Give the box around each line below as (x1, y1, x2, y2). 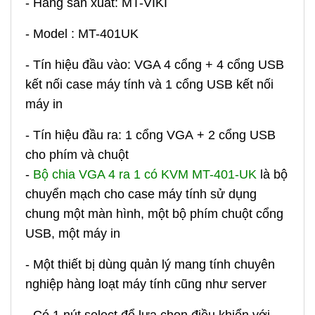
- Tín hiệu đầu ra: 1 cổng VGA (25, 128, 197, 143)
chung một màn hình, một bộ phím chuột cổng (25, 207, 283, 221)
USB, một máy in (25, 226, 120, 241)
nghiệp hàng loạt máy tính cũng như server (25, 277, 266, 292)
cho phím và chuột (25, 148, 129, 162)
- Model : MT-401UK (25, 27, 139, 41)
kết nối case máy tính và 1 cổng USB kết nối (25, 77, 274, 92)
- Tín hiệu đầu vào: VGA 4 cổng (25, 58, 205, 72)
